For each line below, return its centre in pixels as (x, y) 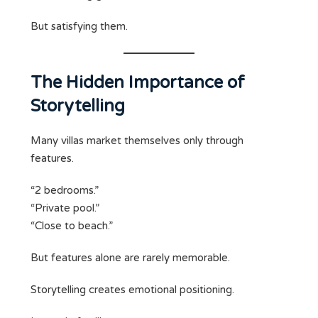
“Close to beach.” (72, 226)
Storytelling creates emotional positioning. (132, 290)
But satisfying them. (79, 27)
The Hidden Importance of (138, 83)
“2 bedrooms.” (65, 191)
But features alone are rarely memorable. (130, 258)
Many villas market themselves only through (137, 141)
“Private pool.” (65, 208)
